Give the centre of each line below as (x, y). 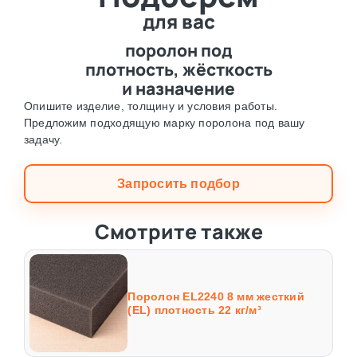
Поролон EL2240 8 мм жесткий (216, 296)
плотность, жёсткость (178, 70)
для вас (178, 22)
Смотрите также (178, 232)
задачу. (43, 140)
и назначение (178, 89)
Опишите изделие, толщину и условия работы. (151, 106)
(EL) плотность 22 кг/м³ (194, 310)
